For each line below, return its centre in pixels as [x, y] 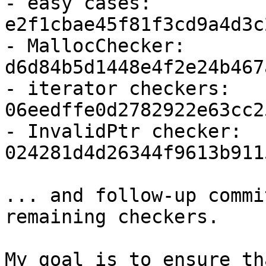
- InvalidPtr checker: [123, 132]
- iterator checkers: [118, 89]
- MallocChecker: [95, 46]
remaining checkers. [112, 217]
